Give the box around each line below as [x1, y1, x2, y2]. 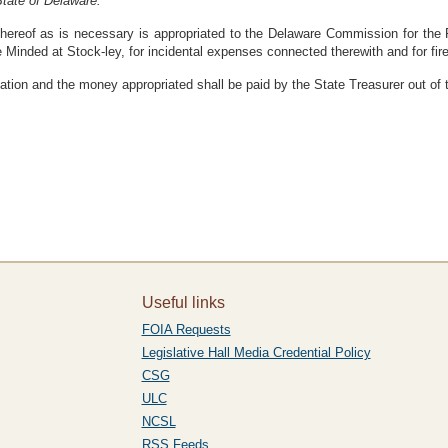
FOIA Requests [141, 322, 231, 337]
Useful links [141, 294, 225, 311]
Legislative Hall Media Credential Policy [141, 345, 371, 360]
